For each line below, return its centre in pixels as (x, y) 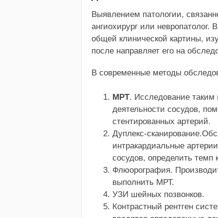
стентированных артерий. (161, 122)
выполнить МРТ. (143, 182)
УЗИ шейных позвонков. (158, 195)
